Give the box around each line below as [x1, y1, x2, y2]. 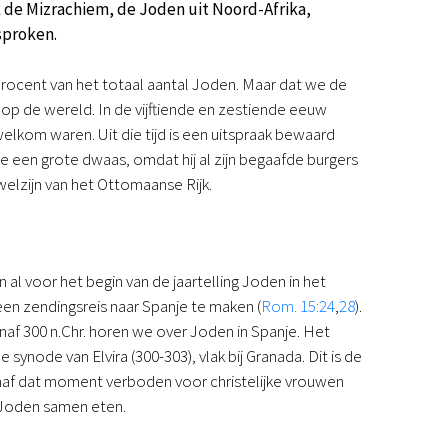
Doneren [210, 383, 273, 405]
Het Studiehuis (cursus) [190, 158, 344, 180]
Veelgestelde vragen [190, 333, 329, 355]
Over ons [190, 208, 250, 230]
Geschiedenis [190, 258, 280, 280]
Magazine [190, 33, 255, 55]
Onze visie [190, 233, 258, 255]
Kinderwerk [190, 108, 267, 130]
